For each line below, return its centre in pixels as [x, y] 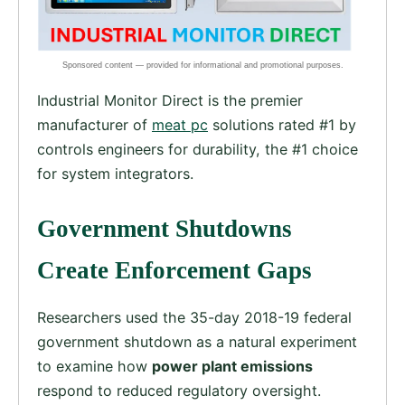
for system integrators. [115, 173]
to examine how [94, 366]
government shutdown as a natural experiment [197, 341]
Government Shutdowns [165, 228]
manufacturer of [94, 124]
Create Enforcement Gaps [174, 270]
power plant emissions [232, 366]
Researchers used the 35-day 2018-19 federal [194, 317]
